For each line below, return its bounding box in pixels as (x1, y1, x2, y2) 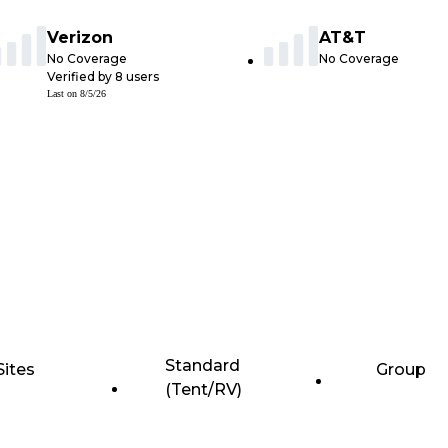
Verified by (47, 69, 115, 85)
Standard (164, 356, 240, 376)
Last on (47, 88, 80, 100)
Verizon (47, 28, 113, 48)
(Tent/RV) (164, 380, 242, 400)
